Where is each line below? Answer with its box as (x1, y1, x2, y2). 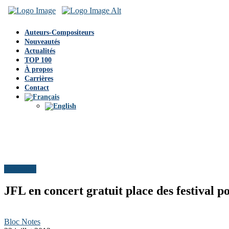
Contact (25, 84, 49, 91)
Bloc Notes (4, 217, 40, 226)
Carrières (25, 75, 53, 82)
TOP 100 (25, 56, 52, 64)
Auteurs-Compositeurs (25, 29, 94, 36)
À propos (25, 65, 53, 73)
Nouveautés (25, 38, 60, 45)
